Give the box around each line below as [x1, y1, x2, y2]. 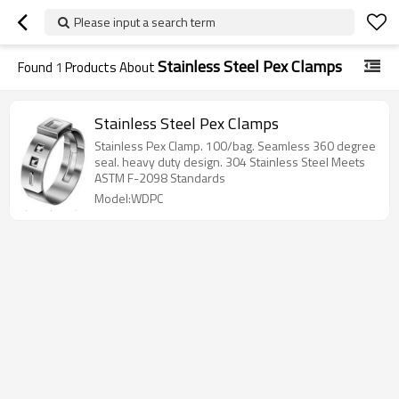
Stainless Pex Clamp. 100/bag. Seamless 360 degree [94, 136, 376, 155]
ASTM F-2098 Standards [94, 168, 225, 187]
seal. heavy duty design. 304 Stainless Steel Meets [94, 152, 365, 171]
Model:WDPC [94, 189, 163, 208]
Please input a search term [74, 12, 216, 31]
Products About [62, 57, 158, 77]
